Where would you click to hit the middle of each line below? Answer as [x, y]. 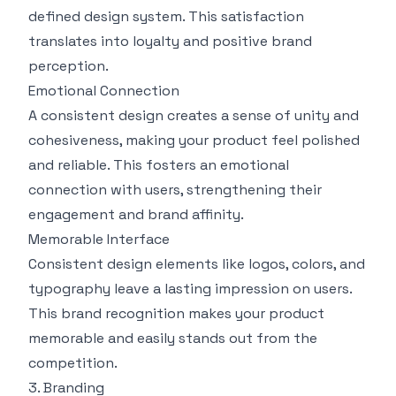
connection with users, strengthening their [175, 189]
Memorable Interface [99, 239]
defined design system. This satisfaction [166, 16]
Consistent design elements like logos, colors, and [197, 263]
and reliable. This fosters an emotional [159, 164]
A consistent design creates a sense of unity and [194, 115]
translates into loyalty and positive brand [170, 41]
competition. [73, 362]
